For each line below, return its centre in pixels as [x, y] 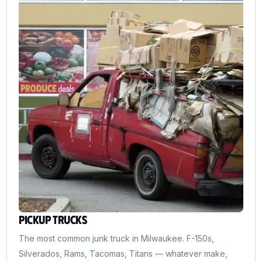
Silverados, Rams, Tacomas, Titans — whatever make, [123, 253]
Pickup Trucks [53, 219]
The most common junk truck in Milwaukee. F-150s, [117, 238]
